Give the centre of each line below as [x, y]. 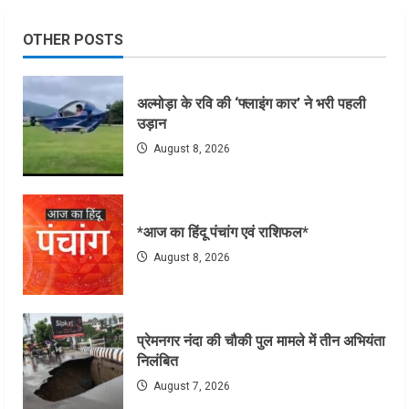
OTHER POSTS [73, 40]
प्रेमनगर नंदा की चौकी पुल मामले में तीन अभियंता [261, 341]
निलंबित [157, 362]
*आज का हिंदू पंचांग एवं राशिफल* [223, 233]
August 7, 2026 [190, 387]
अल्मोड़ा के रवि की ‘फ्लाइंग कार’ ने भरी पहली [252, 104]
